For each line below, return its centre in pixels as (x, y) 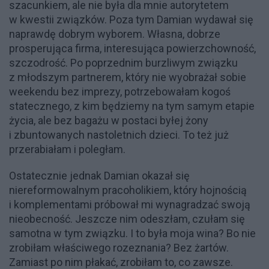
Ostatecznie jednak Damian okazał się (99, 176)
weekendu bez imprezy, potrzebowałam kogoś (120, 92)
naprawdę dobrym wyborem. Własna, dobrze (115, 34)
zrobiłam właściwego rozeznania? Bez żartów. (119, 248)
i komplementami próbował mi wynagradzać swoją (130, 204)
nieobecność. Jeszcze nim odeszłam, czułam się (127, 219)
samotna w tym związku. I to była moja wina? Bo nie (132, 233)
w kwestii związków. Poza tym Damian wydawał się (131, 20)
